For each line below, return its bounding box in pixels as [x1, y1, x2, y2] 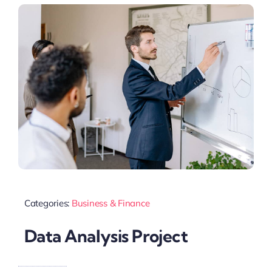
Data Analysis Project [24, 225, 188, 247]
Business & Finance [71, 197, 150, 209]
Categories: [24, 197, 72, 209]
